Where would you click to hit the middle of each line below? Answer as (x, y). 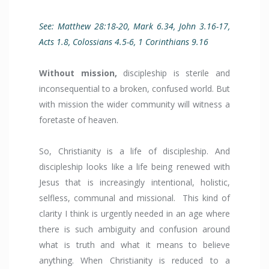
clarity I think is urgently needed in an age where (134, 214)
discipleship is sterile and (174, 73)
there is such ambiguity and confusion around (134, 229)
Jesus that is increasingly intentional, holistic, (134, 183)
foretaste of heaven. (80, 120)
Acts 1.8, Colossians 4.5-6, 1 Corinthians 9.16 (125, 42)
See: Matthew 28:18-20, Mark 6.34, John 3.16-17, (134, 26)
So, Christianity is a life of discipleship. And (134, 151)
